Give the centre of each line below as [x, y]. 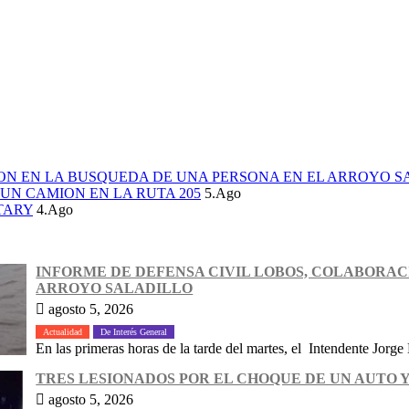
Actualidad [63, 331]
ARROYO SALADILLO [115, 288]
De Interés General [134, 331]
